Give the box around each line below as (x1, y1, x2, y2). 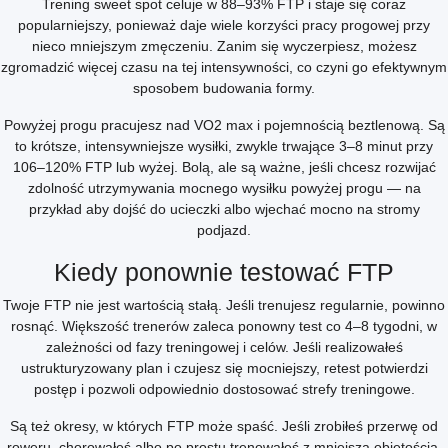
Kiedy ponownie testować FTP (54, 258, 394, 286)
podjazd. (197, 222, 251, 238)
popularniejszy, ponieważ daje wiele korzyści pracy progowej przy (18, 17, 430, 33)
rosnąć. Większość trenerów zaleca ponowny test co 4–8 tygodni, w (11, 318, 437, 334)
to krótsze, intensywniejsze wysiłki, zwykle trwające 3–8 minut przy (15, 138, 433, 154)
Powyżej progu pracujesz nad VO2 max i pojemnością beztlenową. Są (3, 117, 445, 133)
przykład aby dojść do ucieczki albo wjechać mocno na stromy (28, 201, 420, 217)
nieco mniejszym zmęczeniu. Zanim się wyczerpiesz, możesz (31, 38, 417, 54)
